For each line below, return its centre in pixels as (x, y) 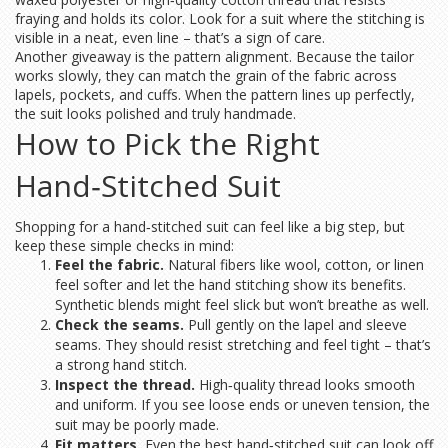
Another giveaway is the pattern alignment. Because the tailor (214, 56)
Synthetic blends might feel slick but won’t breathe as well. (242, 304)
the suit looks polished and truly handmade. (155, 113)
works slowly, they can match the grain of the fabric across (206, 75)
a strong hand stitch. (121, 364)
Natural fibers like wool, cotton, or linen (294, 264)
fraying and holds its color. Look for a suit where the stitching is (220, 18)
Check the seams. (119, 324)
